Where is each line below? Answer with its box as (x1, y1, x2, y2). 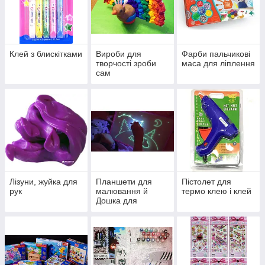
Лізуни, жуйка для (9, 177, 77, 187)
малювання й (95, 186, 148, 196)
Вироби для (95, 49, 141, 59)
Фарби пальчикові (182, 49, 251, 59)
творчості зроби (95, 59, 156, 69)
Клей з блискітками (9, 49, 82, 59)
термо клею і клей (182, 186, 252, 196)
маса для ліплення (182, 59, 256, 69)
